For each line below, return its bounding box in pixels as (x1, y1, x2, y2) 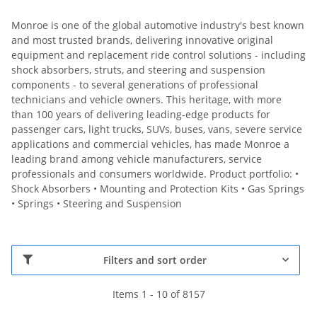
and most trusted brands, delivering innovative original (11, 33, 273, 47)
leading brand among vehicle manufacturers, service (11, 151, 262, 166)
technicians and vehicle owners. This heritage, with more (11, 92, 282, 106)
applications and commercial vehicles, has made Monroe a (11, 137, 289, 151)
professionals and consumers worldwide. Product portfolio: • (11, 166, 299, 180)
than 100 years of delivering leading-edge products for (11, 107, 270, 121)
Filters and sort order (103, 253, 207, 267)
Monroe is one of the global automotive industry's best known (11, 18, 304, 32)
